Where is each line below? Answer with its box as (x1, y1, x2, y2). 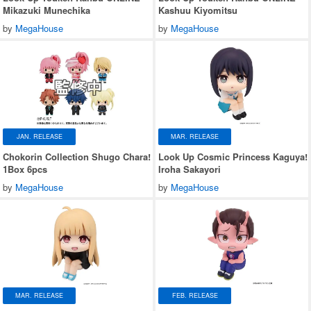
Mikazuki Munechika (3, 3, 90, 17)
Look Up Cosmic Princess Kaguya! (158, 149, 308, 163)
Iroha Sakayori (158, 162, 221, 176)
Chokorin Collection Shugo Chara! (3, 149, 151, 163)
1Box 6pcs (3, 162, 47, 176)
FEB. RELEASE (171, 291, 218, 301)
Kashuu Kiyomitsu (158, 3, 237, 17)
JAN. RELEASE (16, 132, 62, 142)
